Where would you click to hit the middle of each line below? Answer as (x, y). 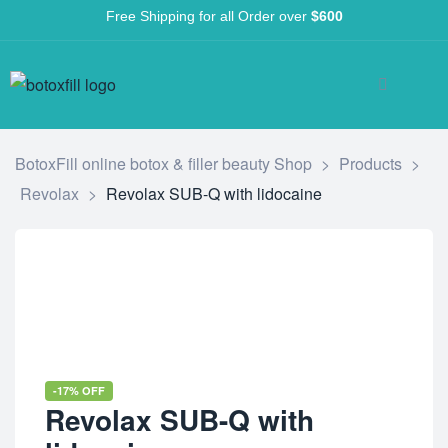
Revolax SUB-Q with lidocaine (214, 193)
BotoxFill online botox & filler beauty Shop (163, 163)
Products (370, 163)
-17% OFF (79, 390)
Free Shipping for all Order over (208, 15)
